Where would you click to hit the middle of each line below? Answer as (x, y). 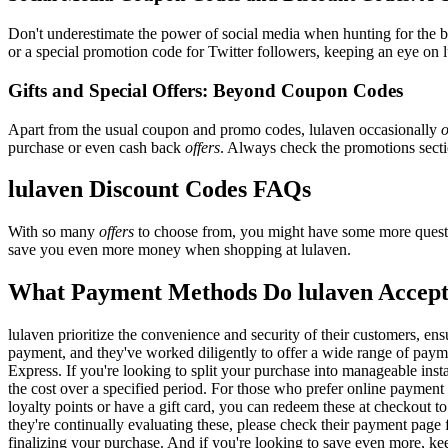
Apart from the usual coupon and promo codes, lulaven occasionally (224, 129)
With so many (53, 232)
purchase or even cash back (96, 147)
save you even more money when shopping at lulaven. (179, 250)
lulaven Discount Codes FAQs (159, 189)
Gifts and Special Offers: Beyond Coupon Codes (205, 90)
